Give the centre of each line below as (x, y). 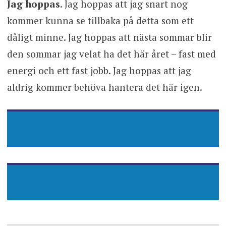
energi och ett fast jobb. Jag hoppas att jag (99, 70)
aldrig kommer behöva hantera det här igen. (104, 87)
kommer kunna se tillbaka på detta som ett (100, 20)
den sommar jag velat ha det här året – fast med (111, 53)
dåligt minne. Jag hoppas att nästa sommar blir (109, 37)
